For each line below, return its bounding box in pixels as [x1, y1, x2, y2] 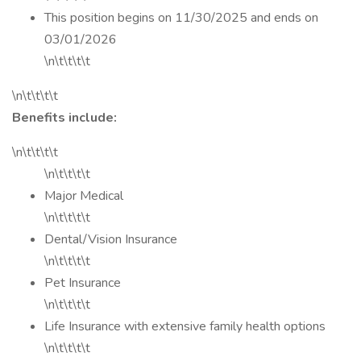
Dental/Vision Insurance [44, 230, 177, 248]
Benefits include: [12, 109, 117, 127]
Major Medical [44, 187, 123, 205]
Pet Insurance [44, 274, 121, 292]
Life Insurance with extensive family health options [44, 317, 326, 335]
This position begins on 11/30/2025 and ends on [44, 9, 318, 27]
